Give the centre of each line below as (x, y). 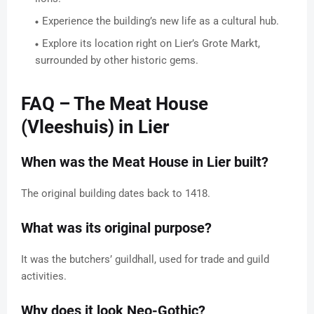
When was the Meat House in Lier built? (145, 162)
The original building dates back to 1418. (116, 194)
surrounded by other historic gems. (117, 61)
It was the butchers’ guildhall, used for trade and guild (145, 260)
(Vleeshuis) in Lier (95, 127)
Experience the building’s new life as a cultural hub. (161, 21)
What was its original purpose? (116, 228)
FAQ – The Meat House (115, 104)
